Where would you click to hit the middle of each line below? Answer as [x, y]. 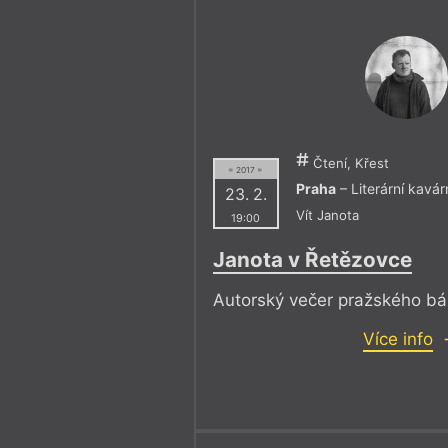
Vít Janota [328, 214]
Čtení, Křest [349, 162]
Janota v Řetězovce [313, 260]
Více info [398, 339]
